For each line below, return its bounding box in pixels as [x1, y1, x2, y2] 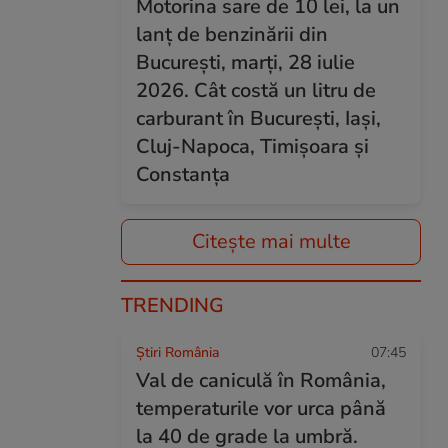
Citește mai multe [191, 228, 351, 255]
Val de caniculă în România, [136, 367, 386, 394]
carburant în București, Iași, [136, 105, 381, 132]
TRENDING [121, 292, 224, 319]
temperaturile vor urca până [136, 395, 386, 422]
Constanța [136, 161, 230, 188]
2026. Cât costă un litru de [136, 77, 376, 104]
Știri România [136, 343, 219, 362]
